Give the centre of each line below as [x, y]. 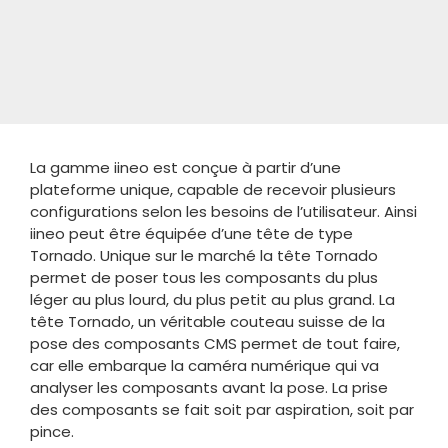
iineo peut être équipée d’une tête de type [191, 233]
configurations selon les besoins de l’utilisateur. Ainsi [223, 211]
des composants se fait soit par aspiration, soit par [221, 409]
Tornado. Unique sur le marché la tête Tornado [203, 255]
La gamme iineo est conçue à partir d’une [185, 167]
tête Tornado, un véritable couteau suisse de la [207, 321]
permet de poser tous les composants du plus [203, 277]
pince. [51, 431]
